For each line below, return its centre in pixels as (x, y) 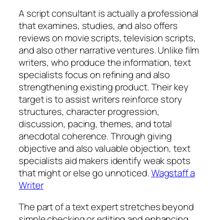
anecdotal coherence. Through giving (95, 136)
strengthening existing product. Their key (104, 87)
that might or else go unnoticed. (85, 173)
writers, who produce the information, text (105, 63)
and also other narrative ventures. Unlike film (109, 50)
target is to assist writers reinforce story (100, 99)
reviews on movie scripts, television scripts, (107, 38)
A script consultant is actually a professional (109, 14)
